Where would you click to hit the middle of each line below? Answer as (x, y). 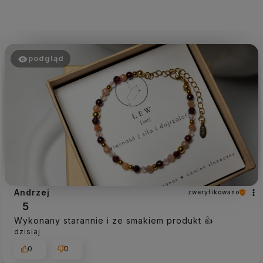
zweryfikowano (214, 192)
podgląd (46, 58)
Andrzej (32, 193)
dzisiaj (27, 232)
